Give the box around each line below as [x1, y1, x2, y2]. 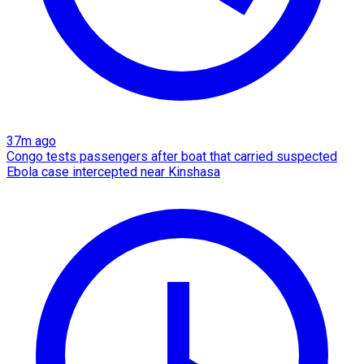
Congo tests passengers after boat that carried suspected [6, 149, 337, 165]
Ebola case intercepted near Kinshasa [6, 164, 220, 180]
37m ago [6, 133, 56, 149]
